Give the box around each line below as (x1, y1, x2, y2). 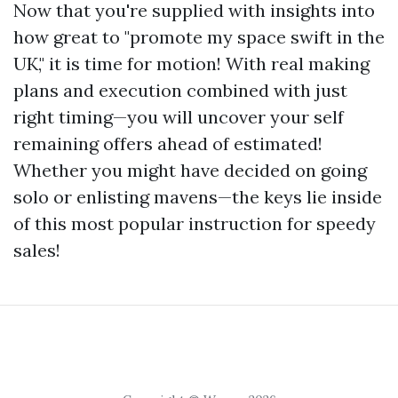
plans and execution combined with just (13, 79, 347, 102)
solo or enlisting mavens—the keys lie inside (13, 186, 382, 209)
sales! (13, 239, 60, 262)
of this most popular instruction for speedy (13, 212, 376, 235)
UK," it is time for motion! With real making (13, 52, 370, 76)
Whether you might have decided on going (13, 159, 367, 182)
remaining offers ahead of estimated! (13, 132, 322, 155)
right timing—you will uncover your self (13, 106, 344, 129)
